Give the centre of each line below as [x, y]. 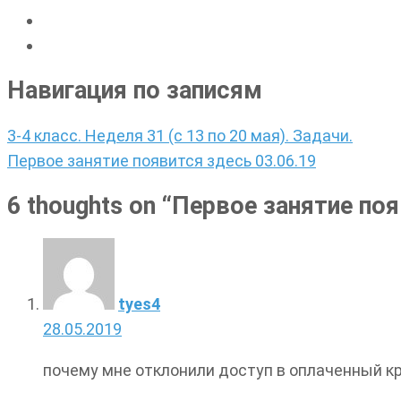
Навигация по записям [135, 91]
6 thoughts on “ [90, 206]
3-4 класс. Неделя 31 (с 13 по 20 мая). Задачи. [180, 135]
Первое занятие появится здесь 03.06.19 [162, 160]
